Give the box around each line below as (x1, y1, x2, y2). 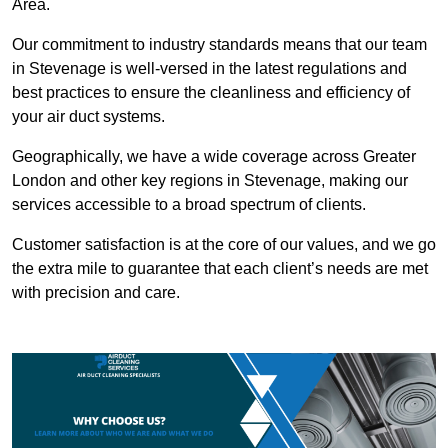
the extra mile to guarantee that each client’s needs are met (12, 260, 428, 278)
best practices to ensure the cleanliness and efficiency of (12, 84, 410, 102)
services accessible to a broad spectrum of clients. (12, 196, 366, 214)
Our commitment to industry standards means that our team (12, 36, 427, 54)
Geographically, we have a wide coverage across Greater (12, 148, 416, 166)
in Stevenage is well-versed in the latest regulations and (12, 60, 407, 78)
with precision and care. (12, 284, 180, 302)
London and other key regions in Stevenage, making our (12, 172, 408, 190)
